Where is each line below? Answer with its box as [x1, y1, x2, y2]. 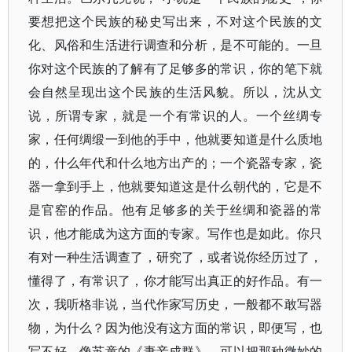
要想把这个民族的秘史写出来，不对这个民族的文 [28, 13, 323, 30]
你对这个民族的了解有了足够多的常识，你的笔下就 [28, 60, 323, 77]
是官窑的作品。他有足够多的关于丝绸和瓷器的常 [28, 201, 323, 218]
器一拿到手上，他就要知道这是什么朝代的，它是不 [28, 178, 323, 195]
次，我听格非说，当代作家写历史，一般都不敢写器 [28, 295, 323, 313]
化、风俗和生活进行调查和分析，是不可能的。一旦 [28, 36, 323, 53]
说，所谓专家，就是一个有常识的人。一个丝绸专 [28, 107, 323, 124]
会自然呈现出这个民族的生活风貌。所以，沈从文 [28, 83, 323, 101]
